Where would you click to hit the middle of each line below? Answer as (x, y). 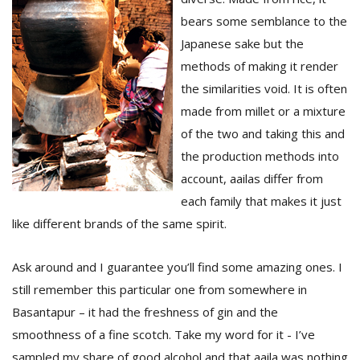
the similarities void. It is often (264, 88)
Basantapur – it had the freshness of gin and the (145, 312)
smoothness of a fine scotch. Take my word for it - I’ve (164, 334)
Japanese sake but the (242, 43)
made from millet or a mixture (263, 111)
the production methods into (260, 156)
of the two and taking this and (263, 133)
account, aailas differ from (252, 178)
